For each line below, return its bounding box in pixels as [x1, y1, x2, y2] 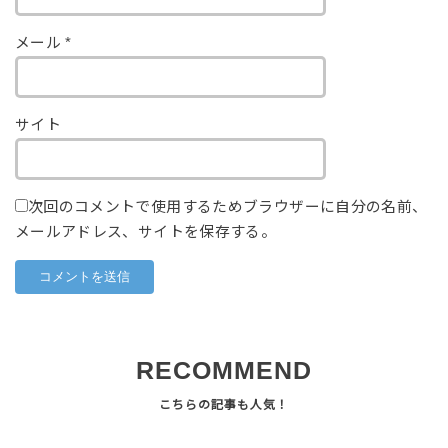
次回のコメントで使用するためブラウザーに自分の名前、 [27, 198, 428, 215]
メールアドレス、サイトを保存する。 [14, 223, 277, 240]
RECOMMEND [136, 356, 312, 384]
